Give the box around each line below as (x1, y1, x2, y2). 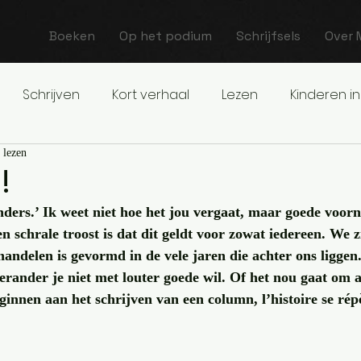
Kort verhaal (112, 85, 189, 104)
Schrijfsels (236, 27, 301, 44)
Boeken (49, 27, 95, 44)
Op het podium (119, 27, 212, 44)
